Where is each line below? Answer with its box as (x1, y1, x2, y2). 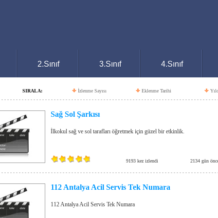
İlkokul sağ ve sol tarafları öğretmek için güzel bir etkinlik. (51, 128, 184, 135)
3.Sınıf (99, 60, 121, 68)
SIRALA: (22, 88, 42, 93)
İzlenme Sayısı (78, 88, 107, 93)
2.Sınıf (37, 60, 59, 68)
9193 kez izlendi (126, 158, 158, 163)
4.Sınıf (161, 60, 183, 68)
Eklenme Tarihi (142, 88, 171, 93)
